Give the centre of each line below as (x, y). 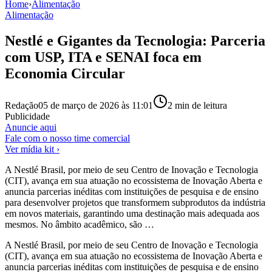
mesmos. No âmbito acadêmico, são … (80, 224)
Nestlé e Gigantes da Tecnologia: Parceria (135, 40)
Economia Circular (65, 73)
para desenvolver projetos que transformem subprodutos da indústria (135, 202)
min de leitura (200, 105)
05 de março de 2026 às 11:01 (96, 105)
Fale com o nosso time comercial (67, 138)
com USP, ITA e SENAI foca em (103, 57)
